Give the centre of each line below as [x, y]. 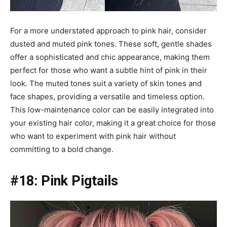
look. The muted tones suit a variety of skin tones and [106, 83]
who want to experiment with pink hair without [93, 136]
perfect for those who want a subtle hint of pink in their [109, 70]
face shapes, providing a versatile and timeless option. [107, 96]
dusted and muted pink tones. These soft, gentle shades [111, 44]
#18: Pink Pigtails [64, 181]
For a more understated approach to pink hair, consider [108, 30]
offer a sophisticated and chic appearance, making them [110, 57]
